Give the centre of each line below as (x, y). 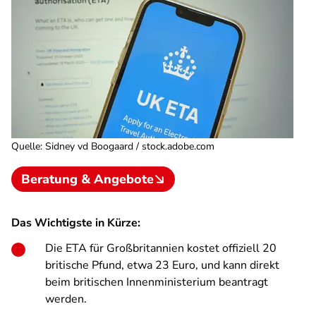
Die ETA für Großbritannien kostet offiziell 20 (161, 248)
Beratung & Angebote (87, 179)
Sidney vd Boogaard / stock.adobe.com (130, 146)
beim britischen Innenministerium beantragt (157, 282)
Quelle (26, 146)
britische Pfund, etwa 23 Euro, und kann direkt (162, 265)
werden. (66, 299)
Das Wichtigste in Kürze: (76, 223)
